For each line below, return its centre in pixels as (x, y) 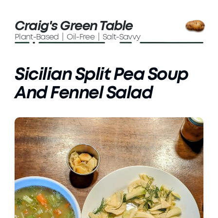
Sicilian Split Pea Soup (101, 75)
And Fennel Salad (83, 93)
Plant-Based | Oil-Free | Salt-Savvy (78, 37)
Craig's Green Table (74, 26)
